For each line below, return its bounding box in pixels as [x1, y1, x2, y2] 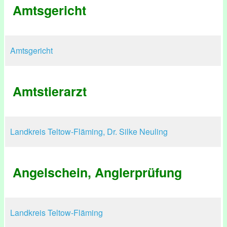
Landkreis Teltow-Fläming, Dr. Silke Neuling [10, 126, 168, 137]
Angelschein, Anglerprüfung [13, 163, 182, 181]
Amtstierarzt [13, 82, 87, 100]
